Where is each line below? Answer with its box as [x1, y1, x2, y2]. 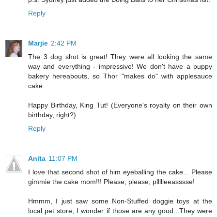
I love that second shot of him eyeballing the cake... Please [28, 168, 212, 176]
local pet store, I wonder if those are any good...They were [28, 206, 212, 215]
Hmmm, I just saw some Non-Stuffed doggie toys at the [28, 197, 212, 205]
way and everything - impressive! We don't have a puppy [28, 62, 212, 70]
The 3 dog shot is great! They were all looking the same [28, 52, 212, 61]
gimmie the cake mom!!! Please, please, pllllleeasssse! [28, 177, 195, 186]
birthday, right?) [28, 110, 76, 119]
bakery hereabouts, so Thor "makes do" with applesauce [28, 72, 212, 80]
